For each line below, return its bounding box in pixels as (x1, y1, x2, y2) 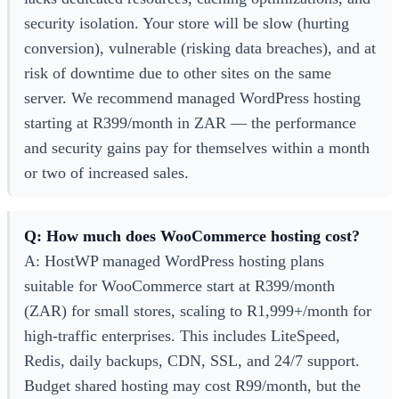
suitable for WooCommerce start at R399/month (24, 276, 335, 295)
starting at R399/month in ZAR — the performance (24, 113, 356, 132)
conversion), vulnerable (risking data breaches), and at (24, 38, 376, 57)
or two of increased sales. (24, 163, 189, 182)
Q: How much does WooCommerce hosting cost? (24, 226, 360, 245)
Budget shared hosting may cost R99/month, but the (24, 376, 361, 395)
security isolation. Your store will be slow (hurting (24, 13, 349, 32)
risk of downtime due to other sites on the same (24, 63, 331, 82)
